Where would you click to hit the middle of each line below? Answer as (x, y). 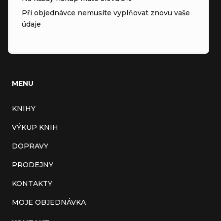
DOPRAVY (30, 146)
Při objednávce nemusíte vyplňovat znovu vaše (106, 13)
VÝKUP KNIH (35, 127)
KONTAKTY (32, 183)
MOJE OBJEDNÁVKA (49, 202)
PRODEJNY (33, 165)
